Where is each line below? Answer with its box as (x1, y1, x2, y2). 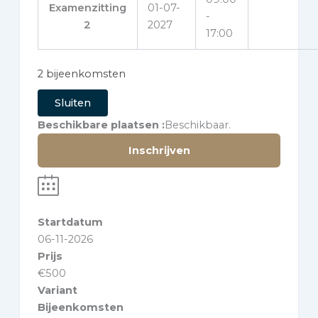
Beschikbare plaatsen (37, 118, 159, 131)
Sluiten (54, 96, 91, 109)
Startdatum (37, 215, 103, 229)
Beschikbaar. (164, 118, 231, 131)
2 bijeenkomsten (37, 67, 126, 80)
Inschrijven (128, 143, 190, 157)
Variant (37, 283, 77, 297)
